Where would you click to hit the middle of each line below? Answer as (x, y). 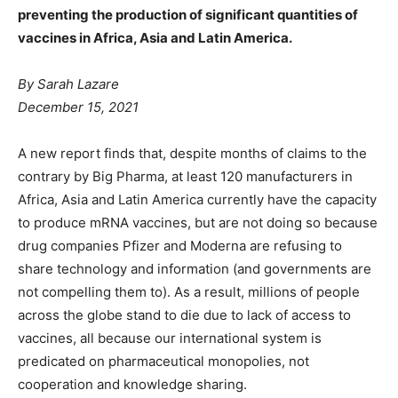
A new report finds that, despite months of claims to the (192, 153)
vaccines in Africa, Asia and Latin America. (155, 37)
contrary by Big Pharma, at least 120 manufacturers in (185, 176)
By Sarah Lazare (68, 84)
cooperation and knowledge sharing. (132, 384)
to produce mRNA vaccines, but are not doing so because (198, 222)
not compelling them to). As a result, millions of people (189, 291)
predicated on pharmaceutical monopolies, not (163, 361)
